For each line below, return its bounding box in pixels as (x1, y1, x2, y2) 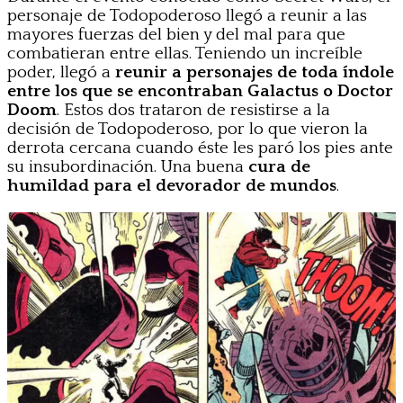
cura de (248, 157, 310, 177)
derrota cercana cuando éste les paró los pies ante (7, 139, 393, 158)
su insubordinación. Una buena (7, 157, 248, 177)
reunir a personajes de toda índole (111, 63, 394, 83)
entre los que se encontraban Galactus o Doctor (7, 82, 393, 102)
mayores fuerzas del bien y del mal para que (7, 25, 345, 45)
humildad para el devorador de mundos (7, 176, 336, 196)
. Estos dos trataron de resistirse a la (57, 101, 330, 121)
